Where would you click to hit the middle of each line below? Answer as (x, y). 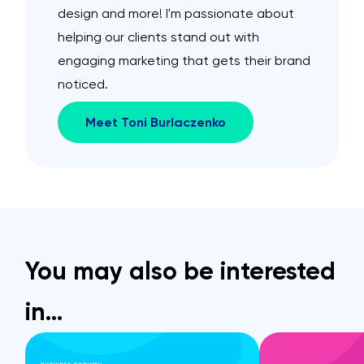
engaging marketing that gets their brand (184, 61)
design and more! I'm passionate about (176, 14)
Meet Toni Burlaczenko (156, 123)
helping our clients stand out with (158, 37)
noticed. (83, 84)
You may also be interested (180, 272)
